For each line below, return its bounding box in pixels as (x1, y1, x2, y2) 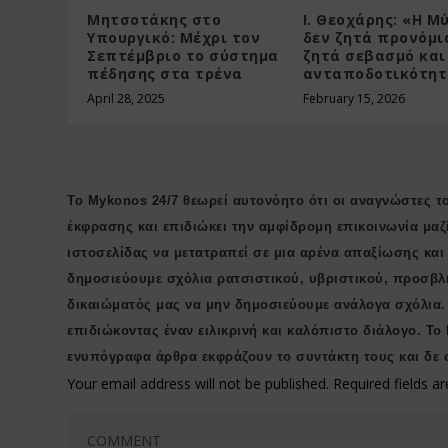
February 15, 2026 (302, 89, 405, 107)
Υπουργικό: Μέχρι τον (87, 27, 261, 47)
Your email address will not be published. (67, 373, 330, 393)
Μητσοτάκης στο (87, 9, 222, 29)
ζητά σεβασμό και (302, 45, 446, 65)
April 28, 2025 (87, 89, 166, 107)
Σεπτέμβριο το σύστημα (87, 45, 279, 65)
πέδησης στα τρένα (87, 63, 243, 83)
